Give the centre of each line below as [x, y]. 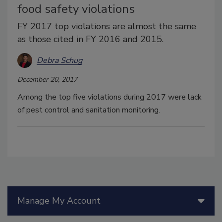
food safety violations [76, 9]
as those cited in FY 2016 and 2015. [90, 39]
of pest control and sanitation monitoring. [89, 110]
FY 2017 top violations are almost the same [107, 27]
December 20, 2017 [47, 80]
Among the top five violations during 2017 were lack [110, 97]
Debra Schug [59, 60]
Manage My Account [59, 201]
